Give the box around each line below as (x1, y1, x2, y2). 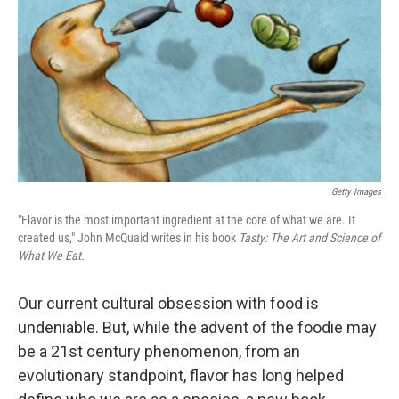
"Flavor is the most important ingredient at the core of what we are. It (18, 213, 355, 227)
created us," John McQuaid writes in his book (18, 231, 239, 245)
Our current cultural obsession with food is (18, 294, 319, 313)
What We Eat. (18, 248, 85, 263)
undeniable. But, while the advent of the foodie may (18, 318, 377, 337)
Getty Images (331, 186, 381, 198)
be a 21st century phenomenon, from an (18, 342, 300, 361)
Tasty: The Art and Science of (239, 231, 380, 245)
